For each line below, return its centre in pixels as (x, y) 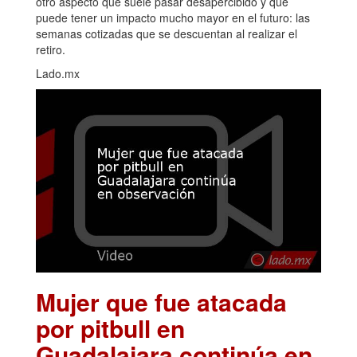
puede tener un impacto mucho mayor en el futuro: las (173, 18)
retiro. (51, 50)
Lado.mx (58, 74)
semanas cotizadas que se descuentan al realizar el (167, 34)
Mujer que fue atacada (161, 302)
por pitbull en (110, 328)
